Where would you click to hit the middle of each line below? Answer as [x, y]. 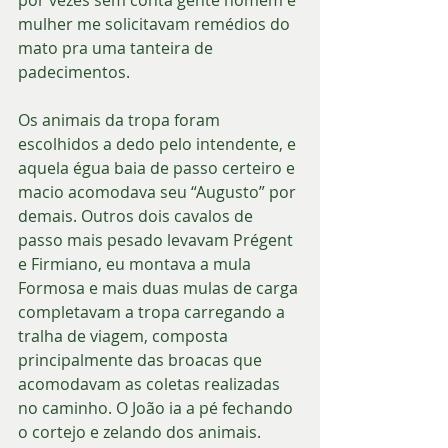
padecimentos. [76, 71]
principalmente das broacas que [142, 359]
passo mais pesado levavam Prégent [157, 239]
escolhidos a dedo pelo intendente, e [159, 143]
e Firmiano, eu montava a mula [136, 263]
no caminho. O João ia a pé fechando [157, 407]
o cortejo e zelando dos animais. [141, 431]
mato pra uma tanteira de [117, 47]
